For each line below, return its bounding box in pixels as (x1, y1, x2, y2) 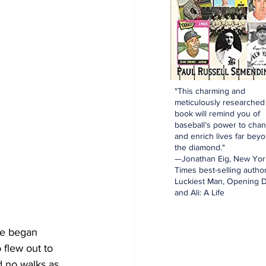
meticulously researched (175, 97, 265, 107)
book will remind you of (175, 109, 260, 118)
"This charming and (175, 86, 245, 96)
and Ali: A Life (175, 188, 224, 197)
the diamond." (175, 142, 225, 152)
